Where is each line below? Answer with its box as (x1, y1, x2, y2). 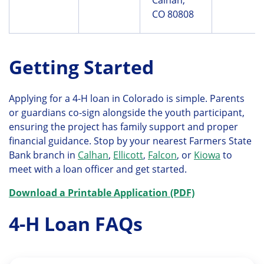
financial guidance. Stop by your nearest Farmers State (9, 134, 252, 147)
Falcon (148, 148, 177, 161)
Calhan (78, 148, 108, 161)
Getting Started (9, 54, 154, 80)
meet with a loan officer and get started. (9, 162, 187, 176)
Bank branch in (9, 148, 78, 161)
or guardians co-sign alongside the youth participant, (9, 105, 245, 119)
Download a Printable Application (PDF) (9, 186, 194, 199)
